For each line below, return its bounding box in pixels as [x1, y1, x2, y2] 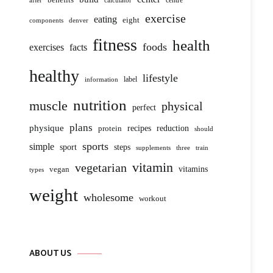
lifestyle [143, 72, 178, 84]
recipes [127, 124, 151, 133]
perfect [132, 102, 156, 112]
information [85, 76, 118, 83]
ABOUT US [29, 247, 71, 261]
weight [29, 185, 78, 205]
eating [94, 13, 117, 25]
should [194, 125, 213, 132]
